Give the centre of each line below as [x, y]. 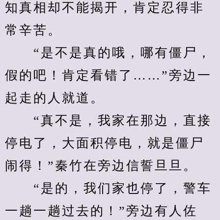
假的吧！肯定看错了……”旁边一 [108, 75]
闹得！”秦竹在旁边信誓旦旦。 [101, 166]
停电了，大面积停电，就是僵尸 [105, 143]
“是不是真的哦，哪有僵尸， [108, 53]
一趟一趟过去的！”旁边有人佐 [101, 211]
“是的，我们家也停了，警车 [108, 188]
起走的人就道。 [55, 98]
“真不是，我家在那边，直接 [108, 121]
